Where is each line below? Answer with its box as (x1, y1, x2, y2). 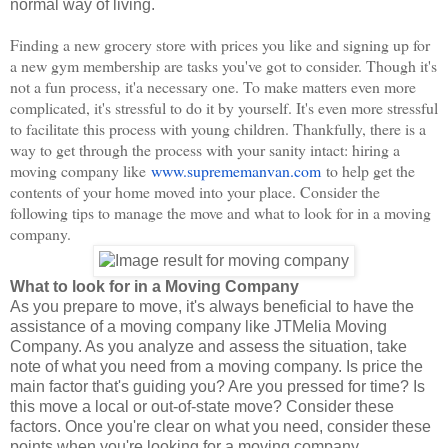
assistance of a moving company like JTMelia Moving (10, 318, 387, 336)
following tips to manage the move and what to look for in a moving (10, 202, 431, 224)
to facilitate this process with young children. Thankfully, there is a (10, 118, 426, 140)
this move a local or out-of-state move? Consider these (10, 398, 394, 416)
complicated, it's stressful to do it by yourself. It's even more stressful (10, 97, 438, 119)
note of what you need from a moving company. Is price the (10, 358, 423, 376)
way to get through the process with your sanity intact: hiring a (10, 139, 400, 161)
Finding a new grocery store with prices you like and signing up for (10, 34, 430, 56)
